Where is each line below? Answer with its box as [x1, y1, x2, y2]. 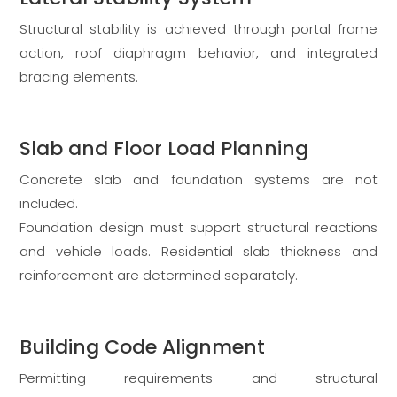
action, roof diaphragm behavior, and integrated [19, 43, 378, 63]
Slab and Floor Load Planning [19, 135, 309, 163]
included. [19, 194, 79, 214]
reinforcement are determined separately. [19, 266, 299, 285]
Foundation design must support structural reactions [19, 218, 378, 237]
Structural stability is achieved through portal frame [19, 19, 378, 39]
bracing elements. [19, 67, 139, 87]
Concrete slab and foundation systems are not [19, 170, 378, 190]
